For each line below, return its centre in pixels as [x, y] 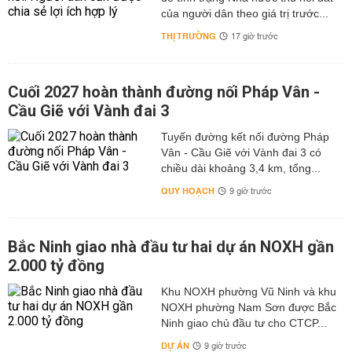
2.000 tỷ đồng [56, 266]
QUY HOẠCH [187, 191]
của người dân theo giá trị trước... [244, 13]
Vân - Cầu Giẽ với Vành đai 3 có [241, 152]
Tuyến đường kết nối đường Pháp [245, 137]
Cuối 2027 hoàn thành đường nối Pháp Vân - [164, 92]
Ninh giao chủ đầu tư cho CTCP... [244, 323]
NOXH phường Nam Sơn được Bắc [248, 307]
